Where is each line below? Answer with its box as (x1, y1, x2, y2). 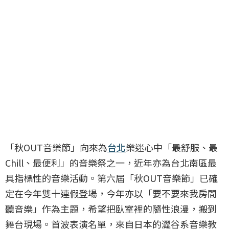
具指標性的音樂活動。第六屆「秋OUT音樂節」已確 (5, 171, 218, 185)
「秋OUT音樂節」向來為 (5, 141, 107, 154)
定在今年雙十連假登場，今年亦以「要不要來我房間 (5, 187, 217, 200)
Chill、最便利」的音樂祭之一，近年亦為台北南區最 (5, 156, 217, 170)
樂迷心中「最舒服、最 (126, 141, 218, 154)
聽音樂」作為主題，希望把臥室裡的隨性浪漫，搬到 (5, 202, 217, 216)
